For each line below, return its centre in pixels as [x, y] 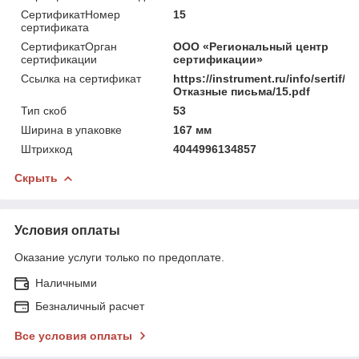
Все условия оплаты [73, 335]
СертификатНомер [71, 14]
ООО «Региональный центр [251, 46]
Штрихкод [46, 149]
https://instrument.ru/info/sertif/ [260, 78]
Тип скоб [44, 110]
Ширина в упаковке [71, 129]
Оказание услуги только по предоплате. [119, 257]
